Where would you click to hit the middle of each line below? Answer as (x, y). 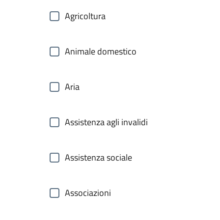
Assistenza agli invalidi (106, 122)
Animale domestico (101, 51)
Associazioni (88, 193)
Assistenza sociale (98, 157)
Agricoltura (85, 16)
